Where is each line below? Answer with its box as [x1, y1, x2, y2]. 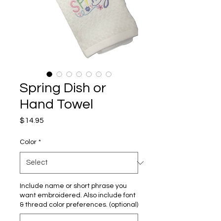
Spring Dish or [20, 81, 106, 95]
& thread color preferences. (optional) [20, 201, 138, 208]
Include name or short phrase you [20, 183, 127, 189]
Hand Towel [20, 97, 93, 111]
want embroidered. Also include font [20, 192, 136, 199]
